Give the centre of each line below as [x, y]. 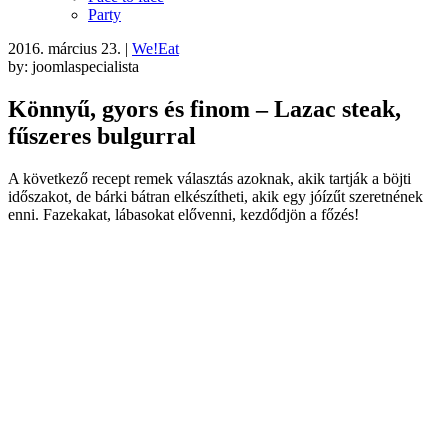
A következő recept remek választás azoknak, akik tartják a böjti [209, 178]
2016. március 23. [64, 48]
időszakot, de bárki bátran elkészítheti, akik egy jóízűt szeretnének [215, 196]
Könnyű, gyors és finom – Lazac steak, [204, 108]
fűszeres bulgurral [102, 135]
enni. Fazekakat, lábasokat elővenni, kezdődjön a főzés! [183, 214]
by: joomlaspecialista [73, 66]
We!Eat [155, 48]
